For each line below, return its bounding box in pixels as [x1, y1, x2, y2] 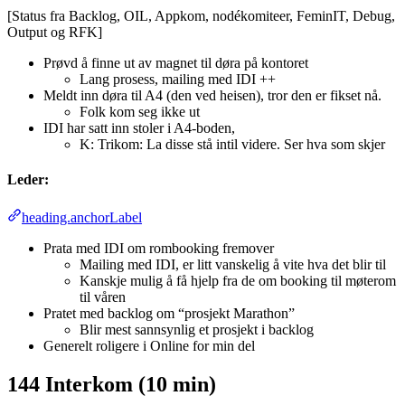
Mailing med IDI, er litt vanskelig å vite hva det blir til [80, 256, 386, 272]
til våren [80, 288, 126, 305]
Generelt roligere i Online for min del [43, 337, 255, 353]
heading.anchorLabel [22, 209, 142, 225]
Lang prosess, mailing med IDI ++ [80, 71, 276, 88]
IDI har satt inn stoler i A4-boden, [43, 120, 235, 137]
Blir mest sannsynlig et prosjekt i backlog [80, 321, 314, 337]
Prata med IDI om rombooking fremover [43, 240, 274, 256]
